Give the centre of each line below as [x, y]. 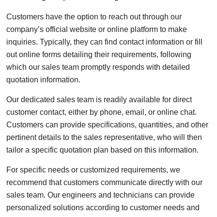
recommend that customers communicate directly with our [105, 182]
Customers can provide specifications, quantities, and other [108, 125]
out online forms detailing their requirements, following [99, 54]
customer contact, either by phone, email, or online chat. [102, 112]
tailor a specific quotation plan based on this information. [103, 150]
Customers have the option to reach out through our [94, 17]
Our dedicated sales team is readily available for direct [99, 100]
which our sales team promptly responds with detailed [98, 67]
